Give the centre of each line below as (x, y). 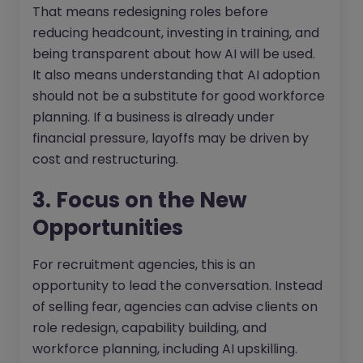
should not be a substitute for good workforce (179, 96)
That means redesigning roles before (150, 12)
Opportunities (108, 228)
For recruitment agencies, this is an (144, 265)
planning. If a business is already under (154, 117)
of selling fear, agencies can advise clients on (175, 307)
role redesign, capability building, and (149, 328)
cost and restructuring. (105, 160)
